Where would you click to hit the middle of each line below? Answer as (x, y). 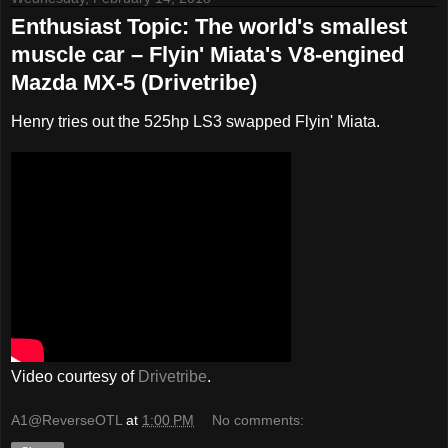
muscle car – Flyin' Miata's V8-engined (207, 55)
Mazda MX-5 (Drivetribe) (134, 83)
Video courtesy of (74, 377)
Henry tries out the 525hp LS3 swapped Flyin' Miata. (195, 122)
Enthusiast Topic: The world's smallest (209, 27)
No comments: (258, 419)
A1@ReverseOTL (66, 419)
